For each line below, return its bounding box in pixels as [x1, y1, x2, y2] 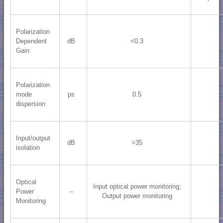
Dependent [15, 37, 47, 45]
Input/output [15, 134, 50, 142]
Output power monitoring [102, 192, 172, 200]
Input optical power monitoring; [93, 183, 181, 191]
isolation [15, 144, 40, 152]
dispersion [15, 100, 45, 108]
